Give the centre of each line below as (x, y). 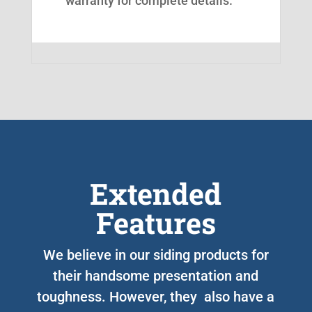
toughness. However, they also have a (156, 296)
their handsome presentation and (156, 275)
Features (156, 222)
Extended (156, 193)
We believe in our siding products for (156, 255)
